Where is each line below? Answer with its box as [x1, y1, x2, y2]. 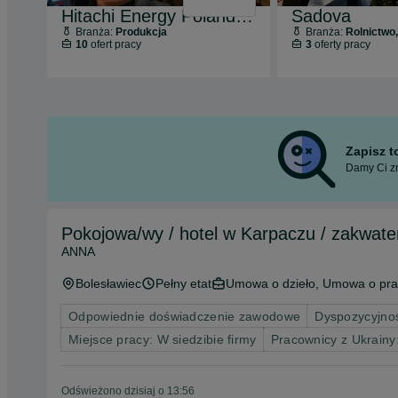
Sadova [291, 6, 351, 27]
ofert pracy [87, 38, 141, 52]
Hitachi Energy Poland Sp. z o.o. [235, 6, 253, 27]
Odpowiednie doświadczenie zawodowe [68, 309, 301, 324]
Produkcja [115, 26, 167, 39]
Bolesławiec [76, 276, 141, 291]
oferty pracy [311, 38, 370, 52]
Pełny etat [155, 276, 211, 291]
